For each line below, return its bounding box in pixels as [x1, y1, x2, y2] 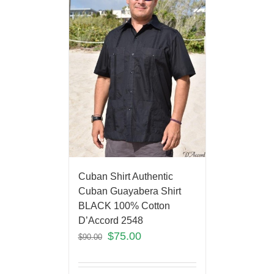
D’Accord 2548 [78, 215, 143, 226]
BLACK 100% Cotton [78, 200, 170, 211]
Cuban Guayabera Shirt [78, 185, 181, 196]
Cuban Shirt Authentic [78, 171, 173, 182]
